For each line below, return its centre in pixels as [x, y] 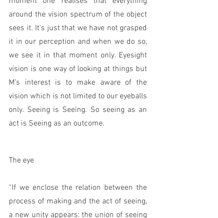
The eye [22, 161]
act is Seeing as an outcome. [59, 124]
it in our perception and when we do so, [78, 42]
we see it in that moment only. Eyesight [78, 56]
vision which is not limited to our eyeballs [78, 97]
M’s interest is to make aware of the [78, 83]
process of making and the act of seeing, [78, 202]
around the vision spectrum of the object [78, 15]
